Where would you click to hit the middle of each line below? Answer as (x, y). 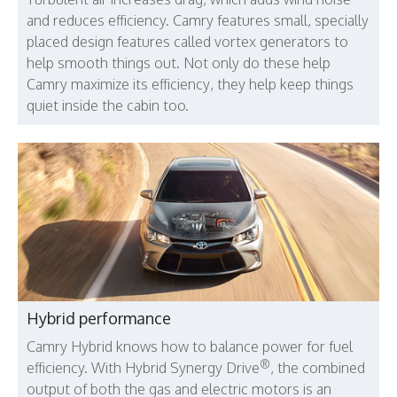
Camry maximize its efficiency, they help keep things (190, 84)
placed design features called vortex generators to (187, 42)
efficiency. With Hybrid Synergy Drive (143, 368)
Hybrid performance (99, 319)
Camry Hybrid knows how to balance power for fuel (190, 347)
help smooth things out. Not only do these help (179, 63)
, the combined (318, 368)
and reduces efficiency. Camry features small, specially (198, 20)
